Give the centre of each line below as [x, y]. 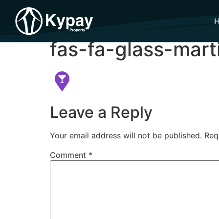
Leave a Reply [101, 112]
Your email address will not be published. [126, 136]
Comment [69, 155]
